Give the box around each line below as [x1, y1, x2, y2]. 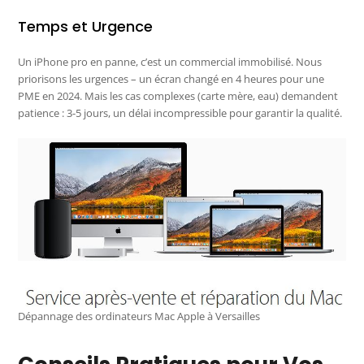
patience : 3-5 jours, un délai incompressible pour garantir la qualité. [18, 106, 343, 121]
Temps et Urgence [18, 16, 154, 37]
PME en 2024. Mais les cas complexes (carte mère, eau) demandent [18, 89, 339, 104]
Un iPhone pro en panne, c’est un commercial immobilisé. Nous [18, 54, 323, 70]
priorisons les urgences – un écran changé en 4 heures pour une [18, 71, 325, 87]
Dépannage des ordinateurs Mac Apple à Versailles [18, 308, 261, 323]
